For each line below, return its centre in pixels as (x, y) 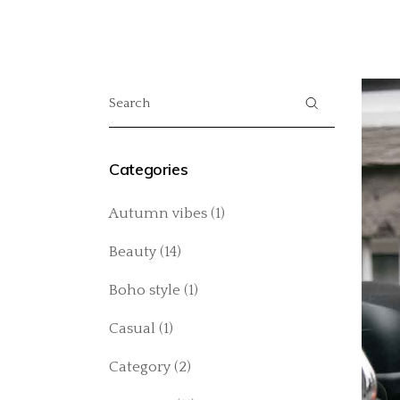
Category (140, 367)
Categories (149, 169)
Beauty (133, 252)
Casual (132, 329)
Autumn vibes (158, 213)
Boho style (145, 290)
